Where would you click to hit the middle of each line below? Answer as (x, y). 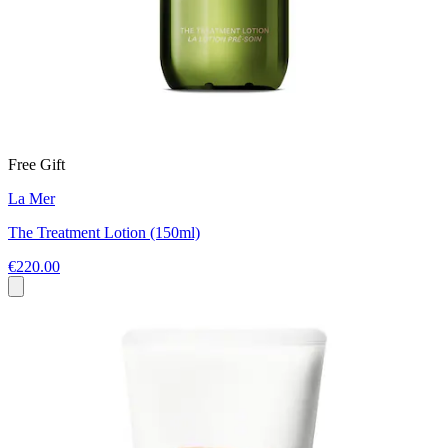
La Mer (31, 199)
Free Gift (36, 165)
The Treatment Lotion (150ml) (104, 233)
